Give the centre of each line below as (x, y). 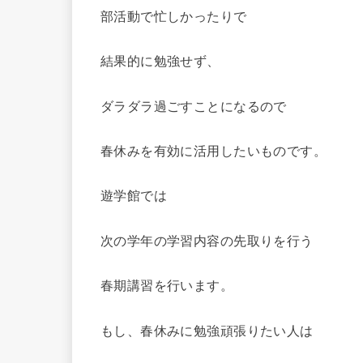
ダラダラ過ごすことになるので (194, 106)
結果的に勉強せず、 (160, 61)
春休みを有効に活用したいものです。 (214, 151)
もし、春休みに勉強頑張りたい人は (207, 330)
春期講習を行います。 (167, 286)
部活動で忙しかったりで (174, 16)
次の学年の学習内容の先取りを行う (207, 240)
